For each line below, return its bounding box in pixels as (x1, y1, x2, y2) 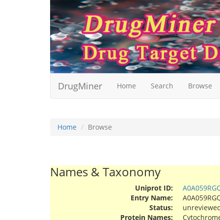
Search (151, 81, 173, 91)
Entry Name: (131, 193, 173, 203)
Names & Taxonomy (50, 164, 161, 180)
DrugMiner (58, 80, 102, 92)
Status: (149, 203, 173, 213)
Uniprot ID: (135, 183, 173, 193)
